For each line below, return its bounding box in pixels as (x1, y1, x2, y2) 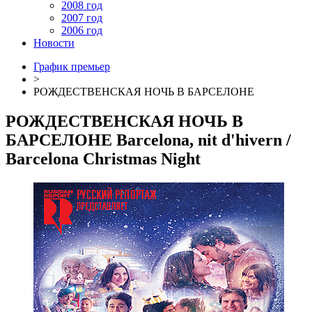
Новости (33, 37, 75, 49)
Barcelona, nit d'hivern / (116, 130, 291, 149)
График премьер (33, 61, 110, 72)
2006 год (61, 24, 102, 36)
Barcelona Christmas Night (6, 149, 201, 168)
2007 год (61, 12, 102, 24)
